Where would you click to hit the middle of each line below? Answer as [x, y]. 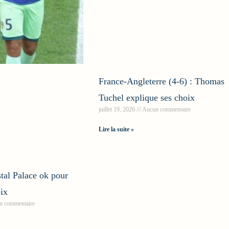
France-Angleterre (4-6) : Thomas [162, 81]
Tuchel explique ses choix [147, 97]
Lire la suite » [117, 129]
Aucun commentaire [166, 109]
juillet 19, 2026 [118, 109]
